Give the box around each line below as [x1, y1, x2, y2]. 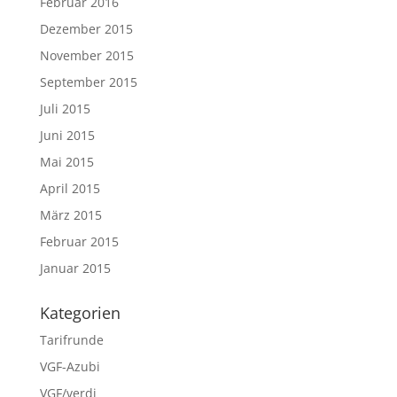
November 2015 [39, 47, 134, 64]
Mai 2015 [39, 153, 94, 170]
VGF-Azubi [39, 358, 100, 375]
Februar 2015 [39, 233, 119, 250]
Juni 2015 [39, 127, 95, 144]
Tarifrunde [39, 331, 104, 348]
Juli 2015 [39, 100, 90, 117]
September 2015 [39, 74, 137, 90]
